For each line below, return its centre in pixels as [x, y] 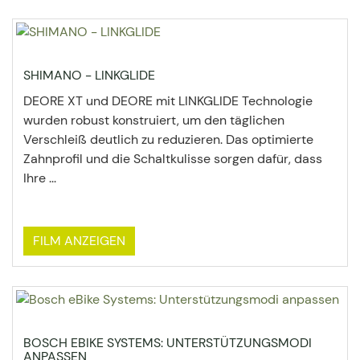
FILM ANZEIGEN [79, 241]
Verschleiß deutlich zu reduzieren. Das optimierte [168, 139]
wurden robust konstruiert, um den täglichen [154, 120]
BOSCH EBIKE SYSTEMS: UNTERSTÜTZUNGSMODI [168, 343]
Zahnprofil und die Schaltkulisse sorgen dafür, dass [173, 159]
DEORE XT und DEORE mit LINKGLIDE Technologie [168, 101]
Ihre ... [40, 178]
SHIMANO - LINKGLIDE [89, 75]
